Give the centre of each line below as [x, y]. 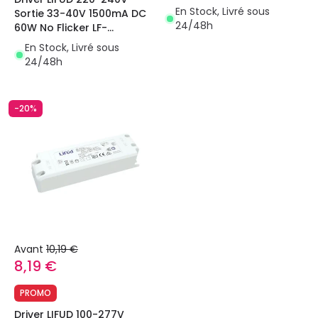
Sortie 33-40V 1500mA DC [80, 14]
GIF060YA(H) [47, 42]
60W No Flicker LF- [61, 28]
